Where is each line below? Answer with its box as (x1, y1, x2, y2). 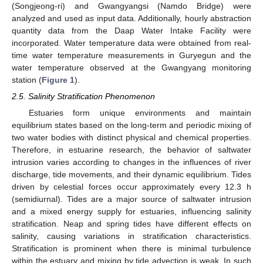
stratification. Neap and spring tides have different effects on (12, 219, 251, 229)
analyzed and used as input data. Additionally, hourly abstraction (12, 14, 251, 23)
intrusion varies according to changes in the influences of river (12, 157, 251, 167)
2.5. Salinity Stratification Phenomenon (12, 92, 155, 102)
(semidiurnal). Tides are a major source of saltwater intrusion (12, 194, 251, 204)
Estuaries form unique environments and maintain (28, 108, 251, 118)
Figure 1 (42, 75, 75, 85)
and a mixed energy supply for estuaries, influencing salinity (12, 207, 251, 217)
